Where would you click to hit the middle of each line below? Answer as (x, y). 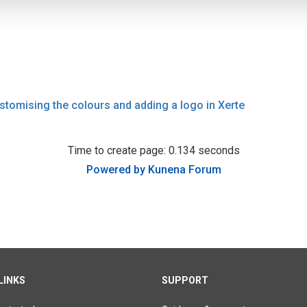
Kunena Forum (184, 170)
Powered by (115, 170)
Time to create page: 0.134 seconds (153, 150)
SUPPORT (185, 280)
